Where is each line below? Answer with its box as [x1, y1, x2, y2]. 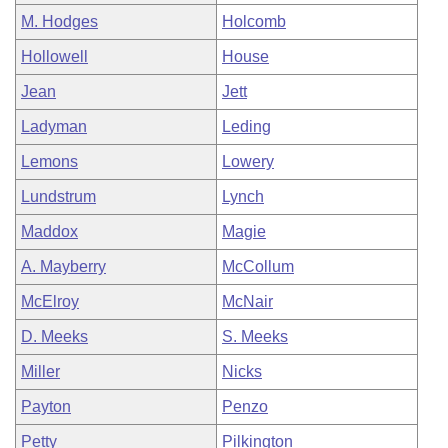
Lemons [21, 153, 78, 170]
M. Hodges [21, 13, 98, 30]
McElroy [21, 293, 79, 310]
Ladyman [21, 118, 87, 135]
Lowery [222, 153, 274, 170]
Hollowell [21, 48, 88, 65]
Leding [222, 118, 271, 135]
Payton [21, 398, 71, 415]
